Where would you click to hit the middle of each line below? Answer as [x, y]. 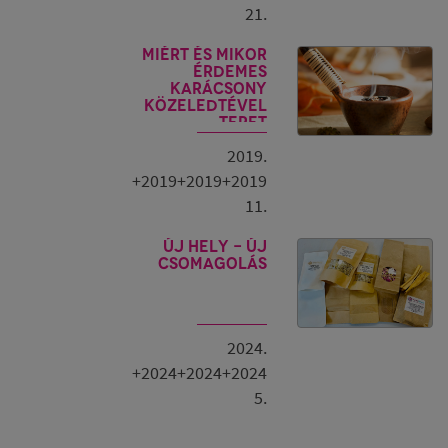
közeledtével [205, 105]
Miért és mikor [204, 54]
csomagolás [212, 263]
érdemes [230, 71]
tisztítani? [221, 139]
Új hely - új [215, 246]
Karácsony [218, 88]
